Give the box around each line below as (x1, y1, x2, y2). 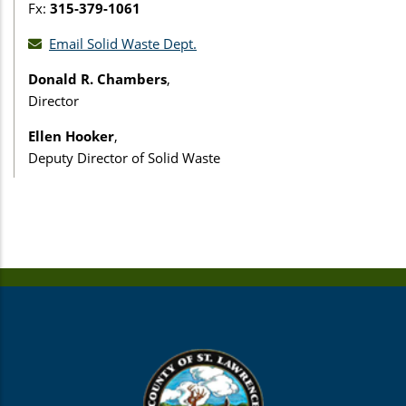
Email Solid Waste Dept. (49, 34, 197, 53)
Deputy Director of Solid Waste (28, 148, 220, 167)
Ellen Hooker (28, 126, 114, 145)
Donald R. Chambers (28, 69, 167, 88)
